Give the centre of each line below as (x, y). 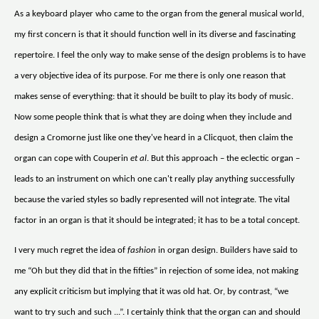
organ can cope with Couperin (72, 159)
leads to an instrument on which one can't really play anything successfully (155, 179)
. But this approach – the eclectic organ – (223, 159)
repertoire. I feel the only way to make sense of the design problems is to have (160, 56)
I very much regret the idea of (71, 251)
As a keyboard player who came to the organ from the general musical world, (159, 14)
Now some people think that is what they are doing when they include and (153, 117)
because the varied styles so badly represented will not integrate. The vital (152, 200)
